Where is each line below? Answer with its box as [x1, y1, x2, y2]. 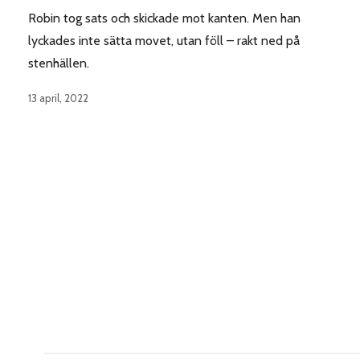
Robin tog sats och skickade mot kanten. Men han [28, 10, 301, 26]
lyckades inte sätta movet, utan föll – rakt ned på [28, 32, 300, 48]
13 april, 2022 [28, 91, 88, 104]
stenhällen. [28, 55, 89, 71]
